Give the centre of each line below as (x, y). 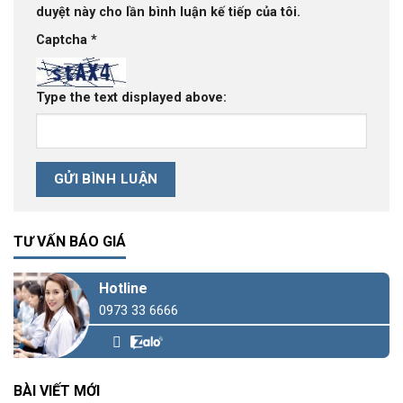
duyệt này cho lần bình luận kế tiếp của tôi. (168, 12)
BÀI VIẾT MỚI (57, 390)
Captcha (63, 40)
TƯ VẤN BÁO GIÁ (70, 241)
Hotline (123, 288)
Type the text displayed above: (131, 98)
